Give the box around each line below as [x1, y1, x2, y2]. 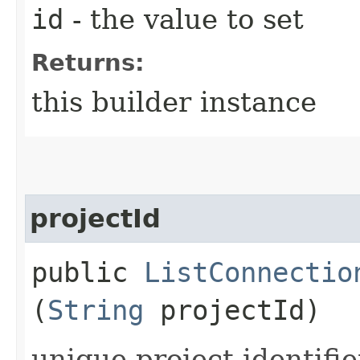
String [47, 293, 144, 326]
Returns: [31, 48, 145, 76]
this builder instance [31, 85, 317, 118]
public [31, 256, 144, 288]
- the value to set [63, 2, 304, 35]
